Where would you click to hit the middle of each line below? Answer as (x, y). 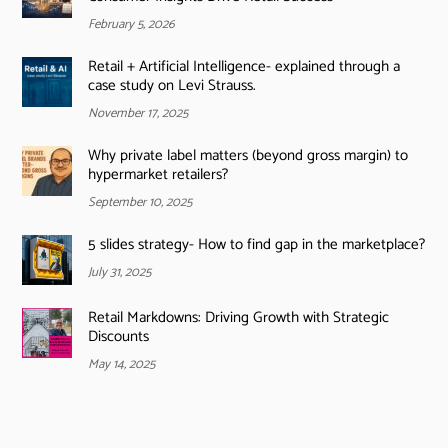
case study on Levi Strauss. (171, 85)
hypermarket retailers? (157, 174)
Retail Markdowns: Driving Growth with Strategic (238, 317)
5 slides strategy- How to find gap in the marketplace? (256, 245)
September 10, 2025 (139, 202)
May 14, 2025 (121, 364)
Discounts (118, 336)
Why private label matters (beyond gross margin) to (247, 155)
